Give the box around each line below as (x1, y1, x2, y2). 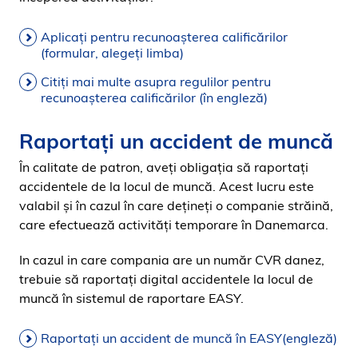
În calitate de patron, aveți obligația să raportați (19, 159, 308, 175)
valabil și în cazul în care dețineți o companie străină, (19, 197, 333, 213)
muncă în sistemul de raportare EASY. (19, 290, 244, 306)
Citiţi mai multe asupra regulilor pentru (41, 74, 271, 89)
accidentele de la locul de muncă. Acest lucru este (19, 178, 314, 194)
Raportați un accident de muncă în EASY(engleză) (41, 330, 337, 346)
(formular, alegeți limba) (41, 45, 184, 61)
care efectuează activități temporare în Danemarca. (19, 217, 328, 233)
